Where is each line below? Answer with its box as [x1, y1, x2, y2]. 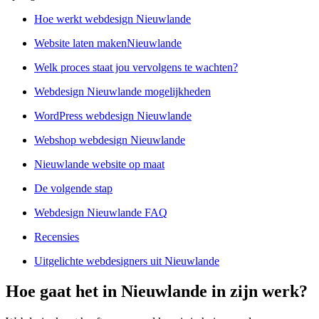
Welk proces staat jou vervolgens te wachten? [34, 61, 238, 74]
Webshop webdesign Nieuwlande [34, 134, 185, 147]
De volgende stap [34, 182, 113, 195]
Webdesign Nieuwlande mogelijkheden [34, 85, 211, 98]
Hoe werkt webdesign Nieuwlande [34, 13, 191, 26]
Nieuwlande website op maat [34, 158, 164, 171]
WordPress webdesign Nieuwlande [34, 110, 192, 122]
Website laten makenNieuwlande [34, 37, 182, 50]
